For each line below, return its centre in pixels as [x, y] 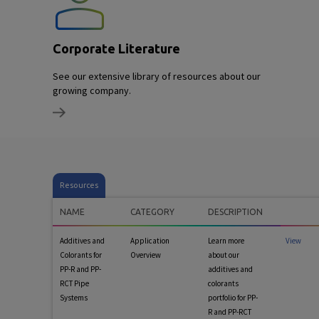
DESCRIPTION [235, 212]
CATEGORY [152, 212]
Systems [74, 298]
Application [150, 241]
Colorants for [81, 255]
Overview [146, 255]
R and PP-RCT [230, 312]
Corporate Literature [116, 48]
